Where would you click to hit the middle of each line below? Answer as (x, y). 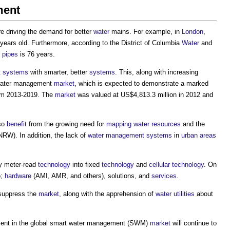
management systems (139, 135)
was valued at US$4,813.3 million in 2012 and (144, 95)
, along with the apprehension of (107, 194)
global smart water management (78, 223)
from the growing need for (66, 124)
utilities (184, 194)
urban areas (199, 135)
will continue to (194, 223)
